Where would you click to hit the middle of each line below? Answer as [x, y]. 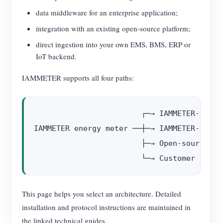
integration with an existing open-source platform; [113, 28]
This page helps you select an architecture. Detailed [102, 194]
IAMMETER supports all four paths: [78, 78]
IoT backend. [56, 56]
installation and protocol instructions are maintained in [106, 207]
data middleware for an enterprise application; [107, 12]
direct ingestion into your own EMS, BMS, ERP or [113, 44]
